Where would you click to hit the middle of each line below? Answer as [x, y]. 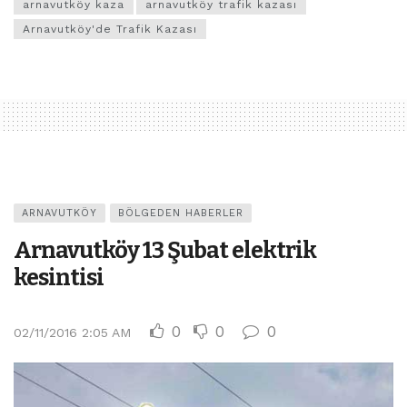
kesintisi [59, 278]
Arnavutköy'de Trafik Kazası [110, 30]
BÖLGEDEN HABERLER [181, 213]
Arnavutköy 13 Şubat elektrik [165, 251]
